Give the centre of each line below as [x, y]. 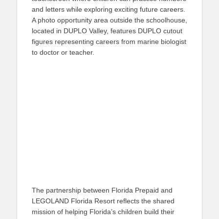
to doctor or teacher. [63, 52]
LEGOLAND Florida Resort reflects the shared [103, 201]
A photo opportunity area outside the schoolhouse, [109, 20]
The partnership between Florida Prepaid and [102, 190]
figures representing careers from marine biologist [109, 42]
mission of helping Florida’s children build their [103, 212]
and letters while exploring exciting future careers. [109, 9]
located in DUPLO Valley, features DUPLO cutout [107, 31]
